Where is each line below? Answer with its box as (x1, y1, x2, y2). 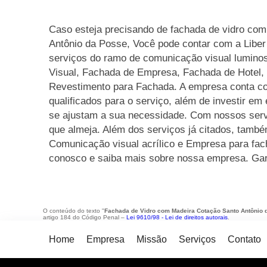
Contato (228, 234, 261, 244)
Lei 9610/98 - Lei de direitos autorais (126, 214, 228, 221)
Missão (136, 234, 167, 244)
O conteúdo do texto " (43, 207, 104, 214)
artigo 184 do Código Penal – (43, 214, 126, 221)
